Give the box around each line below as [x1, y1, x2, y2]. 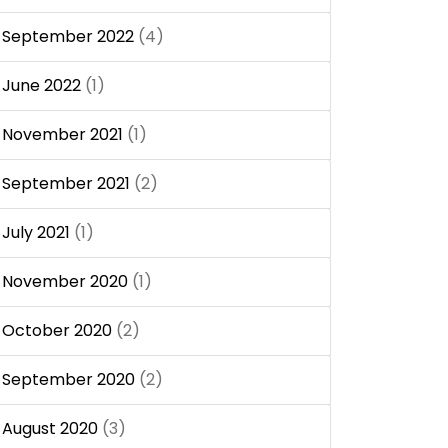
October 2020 [2, 318, 112, 342]
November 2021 [2, 122, 123, 146]
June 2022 [2, 73, 81, 97]
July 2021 [2, 220, 70, 244]
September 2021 [2, 171, 130, 195]
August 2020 [2, 416, 98, 440]
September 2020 [2, 367, 135, 391]
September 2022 [2, 24, 134, 48]
